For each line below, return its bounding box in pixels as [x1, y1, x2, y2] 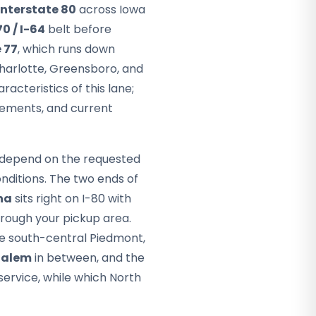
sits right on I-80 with [12, 190, 131, 207]
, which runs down [18, 41, 115, 57]
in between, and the [32, 250, 145, 266]
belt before [45, 21, 111, 37]
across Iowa [76, 1, 145, 18]
